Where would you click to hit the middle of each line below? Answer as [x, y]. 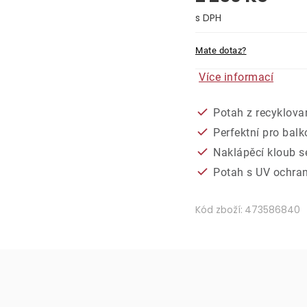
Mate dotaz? [221, 50]
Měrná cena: [226, 32]
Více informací [236, 77]
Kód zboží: [219, 209]
